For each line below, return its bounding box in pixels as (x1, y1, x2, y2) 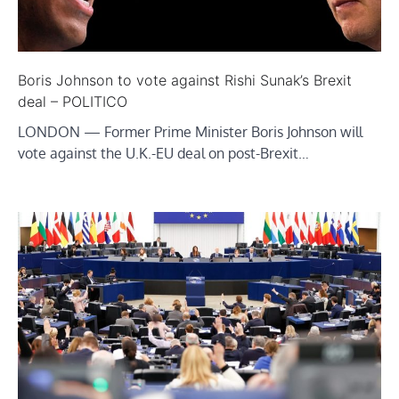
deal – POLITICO (18, 92, 127, 110)
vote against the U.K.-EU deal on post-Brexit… (18, 143, 309, 162)
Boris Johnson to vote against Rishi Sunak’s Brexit (18, 70, 352, 89)
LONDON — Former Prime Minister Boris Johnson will (18, 122, 362, 141)
